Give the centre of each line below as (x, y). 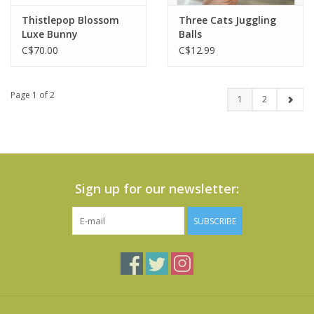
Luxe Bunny (50, 34)
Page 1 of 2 (33, 95)
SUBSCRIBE (214, 221)
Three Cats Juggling (227, 20)
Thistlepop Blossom (70, 20)
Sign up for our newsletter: (157, 189)
